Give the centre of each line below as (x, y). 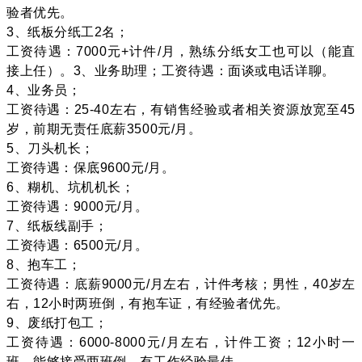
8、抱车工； (44, 264)
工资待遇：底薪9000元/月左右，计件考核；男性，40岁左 (181, 284)
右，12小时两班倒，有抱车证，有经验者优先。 (148, 303)
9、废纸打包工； (57, 322)
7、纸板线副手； (57, 225)
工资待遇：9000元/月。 (78, 206)
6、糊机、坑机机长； (71, 187)
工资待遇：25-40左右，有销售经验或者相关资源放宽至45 (181, 109)
